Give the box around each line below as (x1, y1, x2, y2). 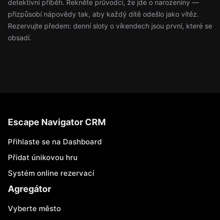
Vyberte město (8, 204, 61, 213)
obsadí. (8, 33, 31, 42)
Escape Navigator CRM (8, 117, 106, 127)
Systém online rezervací (8, 168, 94, 178)
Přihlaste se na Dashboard (8, 137, 102, 146)
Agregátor (8, 184, 51, 194)
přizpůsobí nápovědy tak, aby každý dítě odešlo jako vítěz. (8, 10, 199, 18)
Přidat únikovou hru (8, 153, 78, 162)
